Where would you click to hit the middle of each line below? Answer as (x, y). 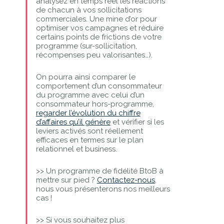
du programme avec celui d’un (90, 95)
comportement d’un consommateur (99, 86)
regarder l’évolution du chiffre (88, 113)
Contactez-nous (126, 180)
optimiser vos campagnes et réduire (99, 28)
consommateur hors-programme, (95, 104)
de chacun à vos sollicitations (88, 10)
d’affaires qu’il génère (73, 122)
